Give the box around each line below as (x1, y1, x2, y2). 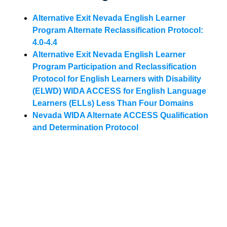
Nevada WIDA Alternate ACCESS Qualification (32, 111, 208, 120)
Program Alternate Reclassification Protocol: (32, 26, 203, 34)
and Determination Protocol (32, 123, 138, 132)
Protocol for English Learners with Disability (32, 74, 201, 83)
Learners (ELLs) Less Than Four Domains (32, 99, 194, 107)
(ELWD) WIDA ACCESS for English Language (32, 87, 206, 95)
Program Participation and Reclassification (32, 62, 197, 71)
